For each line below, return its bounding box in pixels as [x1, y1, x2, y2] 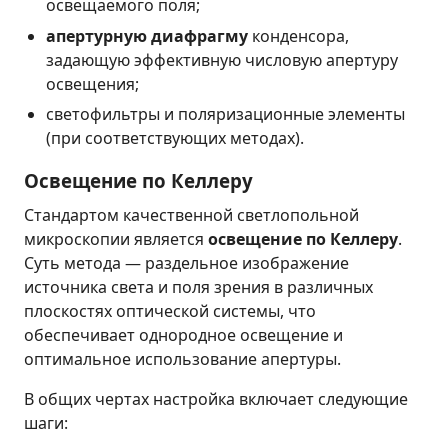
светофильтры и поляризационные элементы [46, 103, 406, 126]
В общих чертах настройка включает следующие [24, 388, 408, 411]
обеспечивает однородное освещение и [24, 324, 343, 347]
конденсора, [248, 24, 350, 47]
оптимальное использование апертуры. [24, 348, 341, 371]
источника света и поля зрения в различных [24, 276, 373, 299]
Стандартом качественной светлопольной [24, 204, 359, 227]
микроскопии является [24, 228, 208, 251]
